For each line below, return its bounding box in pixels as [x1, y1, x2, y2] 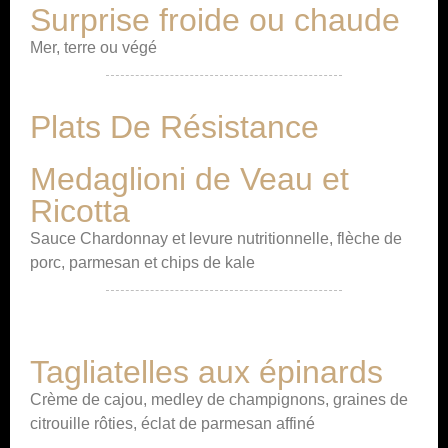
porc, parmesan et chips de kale [30, 254, 255, 271]
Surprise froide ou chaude [30, 2, 400, 38]
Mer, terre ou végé [30, 39, 157, 56]
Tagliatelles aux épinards [30, 354, 383, 390]
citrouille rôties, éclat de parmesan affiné [30, 415, 315, 432]
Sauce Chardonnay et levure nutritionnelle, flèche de [30, 230, 402, 247]
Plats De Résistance [30, 109, 319, 145]
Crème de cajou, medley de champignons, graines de [30, 391, 408, 408]
